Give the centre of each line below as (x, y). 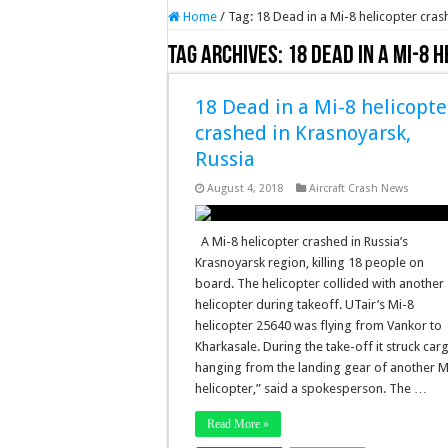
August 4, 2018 (245, 188)
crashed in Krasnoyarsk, (303, 133)
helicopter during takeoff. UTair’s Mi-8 (305, 304)
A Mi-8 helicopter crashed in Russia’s (302, 241)
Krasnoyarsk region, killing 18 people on (310, 262)
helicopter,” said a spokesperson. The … (311, 388)
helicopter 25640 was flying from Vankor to (319, 325)
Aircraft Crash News (359, 188)
